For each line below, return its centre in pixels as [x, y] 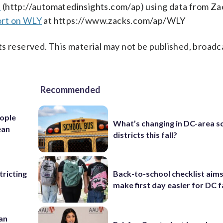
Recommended [70, 90]
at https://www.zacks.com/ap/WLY [114, 20]
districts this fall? [145, 134]
